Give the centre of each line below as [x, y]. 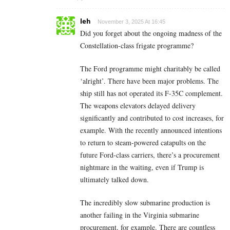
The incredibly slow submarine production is [145, 203]
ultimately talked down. [114, 180]
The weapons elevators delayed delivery [138, 106]
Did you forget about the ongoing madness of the [151, 33]
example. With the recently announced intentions [151, 130]
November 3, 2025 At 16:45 [131, 22]
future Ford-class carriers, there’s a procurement [150, 155]
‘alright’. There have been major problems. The [149, 81]
